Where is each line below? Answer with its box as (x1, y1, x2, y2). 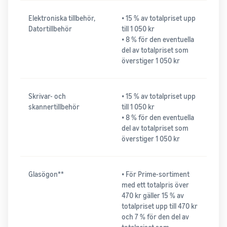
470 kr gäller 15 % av (122, 191, 184, 200)
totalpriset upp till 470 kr (122, 202, 198, 211)
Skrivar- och (28, 92, 66, 101)
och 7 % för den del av (122, 212, 189, 221)
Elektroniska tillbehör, (28, 14, 95, 23)
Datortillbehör (28, 24, 72, 33)
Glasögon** (28, 170, 64, 179)
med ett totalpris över (122, 180, 189, 190)
